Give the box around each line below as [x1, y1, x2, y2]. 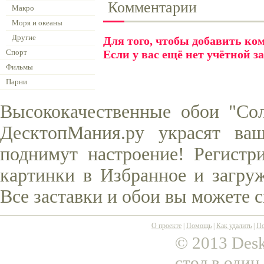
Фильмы [6, 62, 33, 71]
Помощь [186, 222, 212, 230]
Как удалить [216, 222, 252, 230]
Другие [12, 33, 36, 42]
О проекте [151, 222, 181, 230]
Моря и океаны [12, 18, 62, 27]
